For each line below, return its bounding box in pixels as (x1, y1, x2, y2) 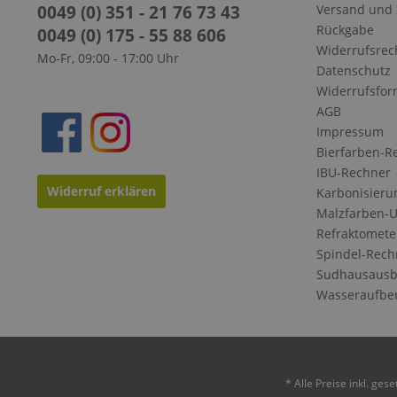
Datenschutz (316, 62, 391, 79)
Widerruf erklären (47, 183, 156, 199)
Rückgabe (316, 21, 374, 38)
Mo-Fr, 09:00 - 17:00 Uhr (37, 50, 179, 66)
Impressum (316, 123, 384, 140)
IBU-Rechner (316, 164, 391, 181)
